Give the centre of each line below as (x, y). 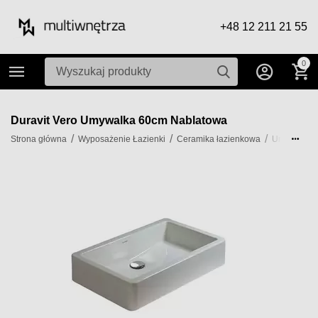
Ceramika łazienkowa (219, 139)
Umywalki (291, 139)
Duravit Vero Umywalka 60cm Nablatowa (119, 120)
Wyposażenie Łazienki (122, 139)
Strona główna (39, 139)
